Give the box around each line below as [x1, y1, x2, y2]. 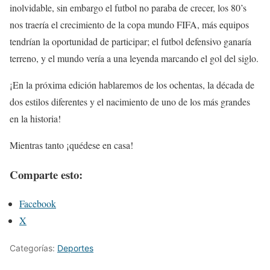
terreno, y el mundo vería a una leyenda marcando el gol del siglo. [10, 51, 259, 64]
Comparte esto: [10, 166, 83, 183]
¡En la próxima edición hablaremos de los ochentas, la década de [10, 78, 254, 91]
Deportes [57, 243, 93, 254]
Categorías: [10, 243, 57, 254]
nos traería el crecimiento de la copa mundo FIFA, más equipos [10, 17, 249, 31]
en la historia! [10, 111, 61, 125]
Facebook [19, 197, 56, 210]
